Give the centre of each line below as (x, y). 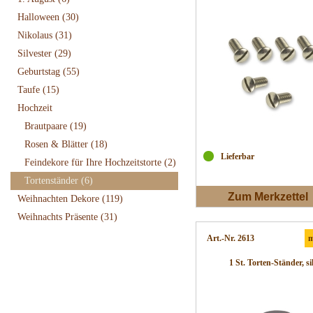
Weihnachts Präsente (59, 217)
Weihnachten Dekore (60, 199)
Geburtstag (40, 72)
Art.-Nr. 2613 (231, 238)
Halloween (40, 17)
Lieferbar (238, 156)
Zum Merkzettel (268, 197)
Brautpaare (47, 126)
